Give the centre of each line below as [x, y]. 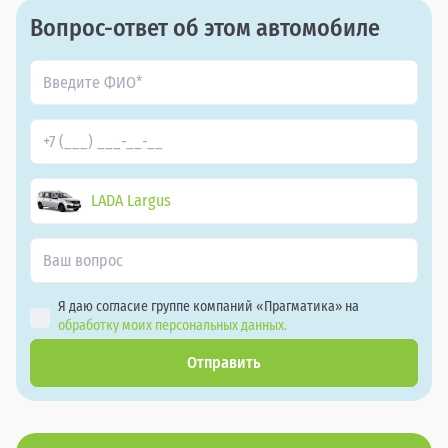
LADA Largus [131, 201]
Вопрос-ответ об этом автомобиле [205, 28]
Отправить [224, 363]
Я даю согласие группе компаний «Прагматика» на [210, 307]
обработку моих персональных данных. [172, 326]
